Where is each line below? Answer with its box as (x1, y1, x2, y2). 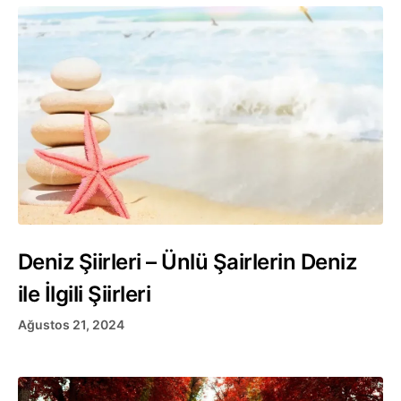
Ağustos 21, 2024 (18, 316, 124, 332)
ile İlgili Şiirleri (18, 280, 151, 307)
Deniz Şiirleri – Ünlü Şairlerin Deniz (18, 248, 357, 275)
